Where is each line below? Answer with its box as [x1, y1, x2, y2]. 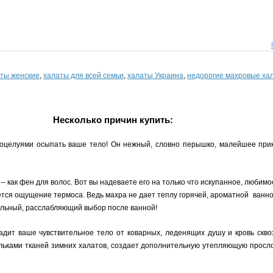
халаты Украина [127, 71, 183, 80]
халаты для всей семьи [43, 71, 124, 80]
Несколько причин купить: [52, 115, 173, 125]
